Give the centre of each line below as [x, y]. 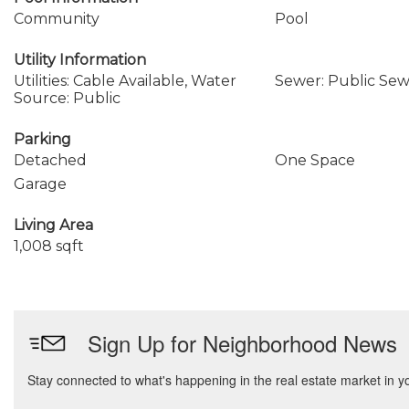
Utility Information [80, 60]
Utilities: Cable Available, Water [125, 81]
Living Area [53, 225]
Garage [40, 184]
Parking [42, 139]
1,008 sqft [49, 246]
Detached [50, 160]
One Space [315, 160]
